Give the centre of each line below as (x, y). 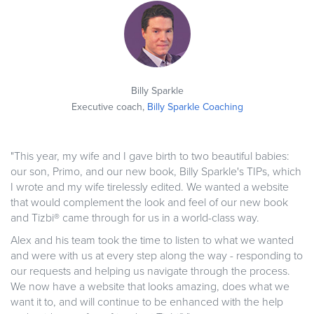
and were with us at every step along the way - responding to (157, 256)
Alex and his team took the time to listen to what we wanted (152, 241)
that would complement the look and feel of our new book (149, 203)
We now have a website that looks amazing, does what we (150, 287)
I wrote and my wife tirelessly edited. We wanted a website (150, 187)
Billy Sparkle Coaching (195, 107)
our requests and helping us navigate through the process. (150, 272)
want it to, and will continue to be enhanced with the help (147, 302)
